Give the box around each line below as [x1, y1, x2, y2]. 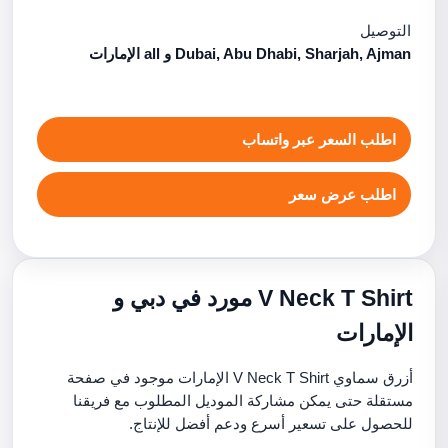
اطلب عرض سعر [289, 186, 396, 203]
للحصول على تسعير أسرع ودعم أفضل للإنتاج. [129, 415, 413, 432]
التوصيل [360, 22, 411, 39]
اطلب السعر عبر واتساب [242, 131, 396, 148]
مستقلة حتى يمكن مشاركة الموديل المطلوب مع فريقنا [73, 392, 413, 409]
